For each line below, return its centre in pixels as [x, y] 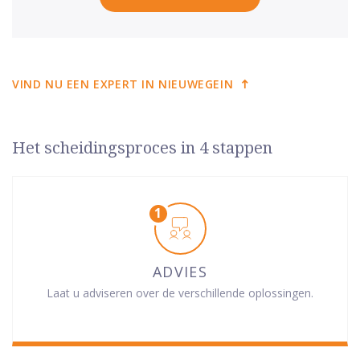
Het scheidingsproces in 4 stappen [142, 147]
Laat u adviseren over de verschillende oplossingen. [180, 292]
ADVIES [180, 271]
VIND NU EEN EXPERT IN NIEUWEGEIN [123, 84]
